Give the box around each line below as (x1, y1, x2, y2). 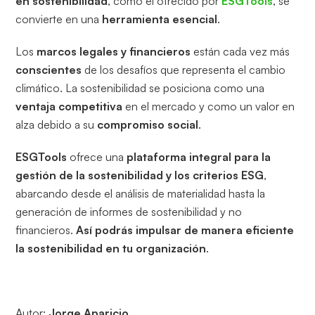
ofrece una (67, 150, 124, 165)
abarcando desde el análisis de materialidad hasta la (15, 186, 266, 201)
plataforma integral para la (124, 150, 271, 165)
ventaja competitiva (15, 99, 123, 114)
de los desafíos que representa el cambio (82, 63, 286, 77)
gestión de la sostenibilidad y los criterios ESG (15, 168, 264, 183)
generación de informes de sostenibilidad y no (15, 205, 243, 219)
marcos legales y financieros (34, 44, 191, 59)
